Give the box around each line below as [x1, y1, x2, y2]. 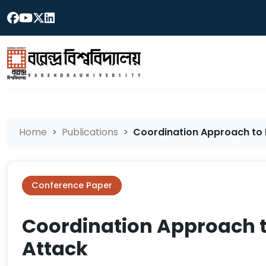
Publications [62, 125, 118, 139]
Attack [22, 235, 88, 262]
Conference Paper [31, 179, 112, 191]
